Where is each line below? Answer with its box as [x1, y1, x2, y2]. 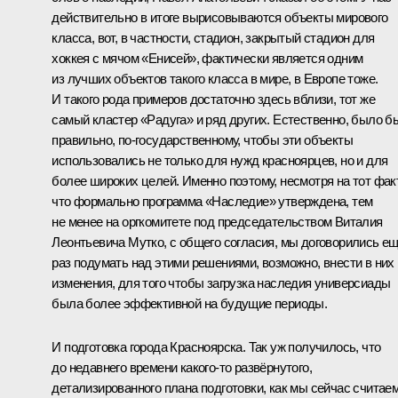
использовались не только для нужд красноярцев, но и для [52, 152, 388, 168]
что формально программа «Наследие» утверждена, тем [52, 193, 373, 209]
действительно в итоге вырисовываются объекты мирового [52, 9, 388, 25]
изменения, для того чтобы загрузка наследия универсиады [52, 275, 391, 291]
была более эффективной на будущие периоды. [52, 295, 328, 311]
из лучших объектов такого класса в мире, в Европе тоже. [52, 70, 378, 86]
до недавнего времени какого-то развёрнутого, [52, 359, 312, 375]
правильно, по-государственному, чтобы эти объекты [52, 131, 353, 147]
